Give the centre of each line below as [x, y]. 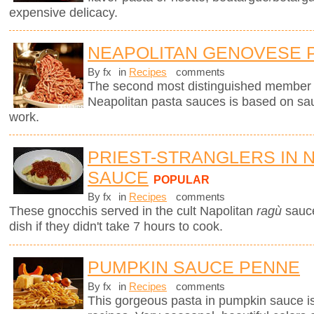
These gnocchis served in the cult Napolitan [133, 211]
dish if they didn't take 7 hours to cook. [116, 227]
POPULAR [182, 180]
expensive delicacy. [63, 13]
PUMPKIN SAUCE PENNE [194, 267]
